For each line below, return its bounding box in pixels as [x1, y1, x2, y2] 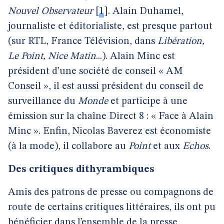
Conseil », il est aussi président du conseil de [8, 81, 203, 91]
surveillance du [8, 96, 78, 106]
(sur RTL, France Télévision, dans [8, 36, 157, 46]
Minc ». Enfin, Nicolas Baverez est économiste [8, 126, 211, 136]
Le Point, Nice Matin [8, 51, 96, 61]
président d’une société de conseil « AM [8, 66, 183, 76]
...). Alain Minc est [96, 51, 175, 61]
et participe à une [108, 96, 187, 106]
